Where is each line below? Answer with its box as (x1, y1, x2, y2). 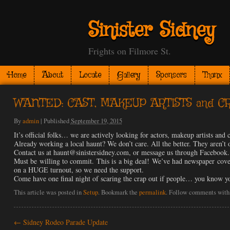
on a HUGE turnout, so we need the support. (13, 165, 144, 175)
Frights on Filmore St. (88, 45, 171, 57)
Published (43, 117, 71, 126)
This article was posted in (13, 188, 83, 197)
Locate (79, 70, 101, 81)
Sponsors (156, 70, 187, 81)
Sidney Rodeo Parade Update (21, 217, 108, 227)
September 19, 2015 (70, 117, 122, 126)
